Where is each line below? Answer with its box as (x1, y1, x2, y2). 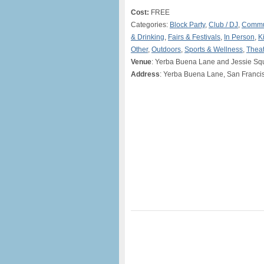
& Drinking (131, 33, 164, 41)
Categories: (131, 21, 170, 29)
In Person (224, 33, 255, 41)
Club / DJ (209, 21, 238, 29)
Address (131, 70, 160, 78)
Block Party (170, 21, 205, 29)
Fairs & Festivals (168, 33, 220, 41)
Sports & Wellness (184, 45, 243, 54)
